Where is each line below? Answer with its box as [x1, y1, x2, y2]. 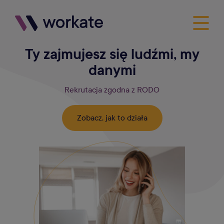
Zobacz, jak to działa [76, 113, 147, 122]
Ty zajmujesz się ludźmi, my [24, 45, 199, 64]
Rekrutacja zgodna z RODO [64, 85, 159, 94]
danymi [88, 61, 136, 80]
